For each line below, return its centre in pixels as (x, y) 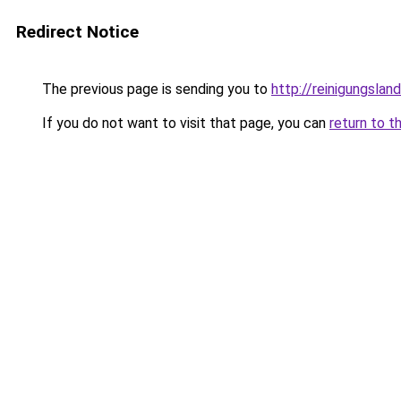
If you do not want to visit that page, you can (184, 123)
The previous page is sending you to (155, 89)
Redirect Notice (77, 32)
